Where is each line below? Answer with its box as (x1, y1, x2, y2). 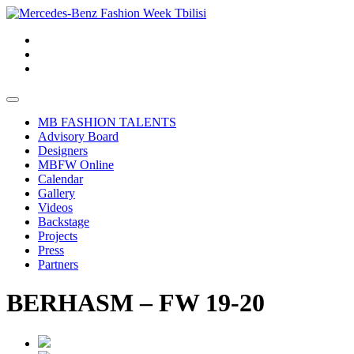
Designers (38, 144, 88, 157)
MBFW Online (38, 158, 114, 171)
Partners (38, 258, 78, 271)
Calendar (38, 172, 83, 186)
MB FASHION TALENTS (38, 115, 176, 129)
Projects (38, 229, 77, 243)
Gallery (38, 186, 75, 200)
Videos (38, 201, 73, 214)
